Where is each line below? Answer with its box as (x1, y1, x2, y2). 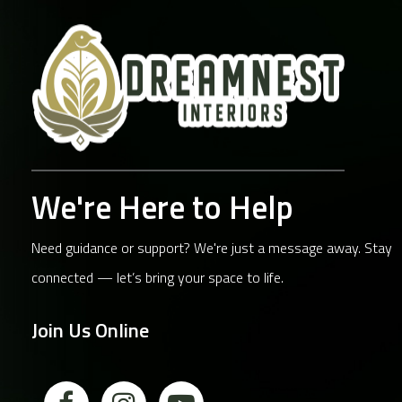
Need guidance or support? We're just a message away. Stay (31, 237, 392, 259)
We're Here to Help (31, 182, 293, 232)
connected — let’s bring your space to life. (31, 267, 284, 289)
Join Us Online (31, 315, 149, 346)
